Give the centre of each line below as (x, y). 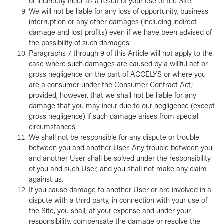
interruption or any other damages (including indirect (113, 22)
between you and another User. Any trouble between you (120, 148)
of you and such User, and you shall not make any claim (118, 169)
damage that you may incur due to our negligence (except (122, 106)
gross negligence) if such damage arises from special (113, 116)
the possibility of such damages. (80, 43)
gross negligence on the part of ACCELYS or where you (117, 74)
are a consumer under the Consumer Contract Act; (111, 85)
